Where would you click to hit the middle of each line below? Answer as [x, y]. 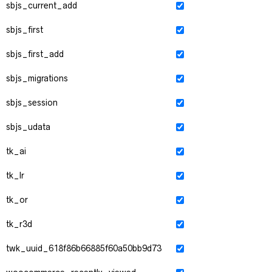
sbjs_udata [28, 127]
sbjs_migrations [37, 78]
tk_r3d [19, 224]
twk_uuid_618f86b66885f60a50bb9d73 [84, 248]
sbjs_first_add [35, 54]
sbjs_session [32, 103]
